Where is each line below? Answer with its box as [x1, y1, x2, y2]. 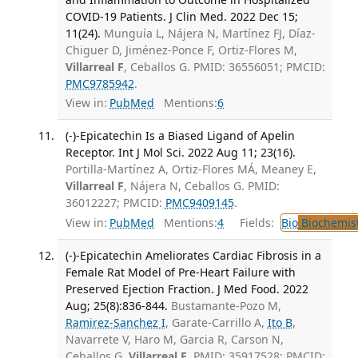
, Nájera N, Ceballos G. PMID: [123, 177, 280, 193]
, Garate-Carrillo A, [165, 315, 268, 331]
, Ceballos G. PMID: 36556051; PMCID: [123, 58, 325, 74]
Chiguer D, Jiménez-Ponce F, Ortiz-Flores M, [65, 42, 297, 58]
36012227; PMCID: [65, 194, 165, 210]
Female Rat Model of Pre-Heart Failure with [65, 265, 296, 280]
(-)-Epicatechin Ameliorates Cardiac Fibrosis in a [65, 248, 321, 264]
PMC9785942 [65, 75, 134, 91]
